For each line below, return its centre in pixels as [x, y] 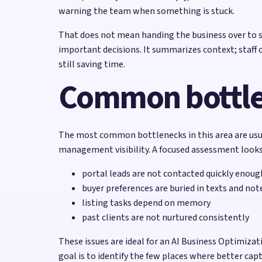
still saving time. [92, 64]
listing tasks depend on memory [146, 203]
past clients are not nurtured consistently [166, 217]
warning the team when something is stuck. [146, 11]
